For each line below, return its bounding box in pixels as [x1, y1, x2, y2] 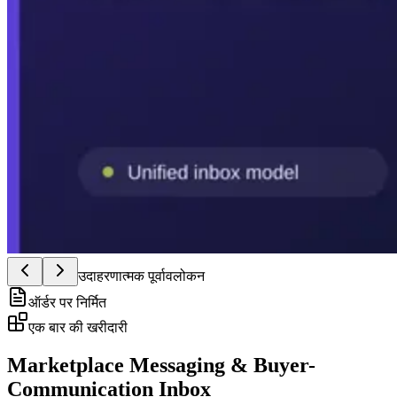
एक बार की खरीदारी [28, 319, 128, 335]
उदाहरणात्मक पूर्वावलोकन [78, 268, 205, 284]
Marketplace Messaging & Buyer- [7, 353, 315, 377]
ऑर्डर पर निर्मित [28, 294, 106, 310]
